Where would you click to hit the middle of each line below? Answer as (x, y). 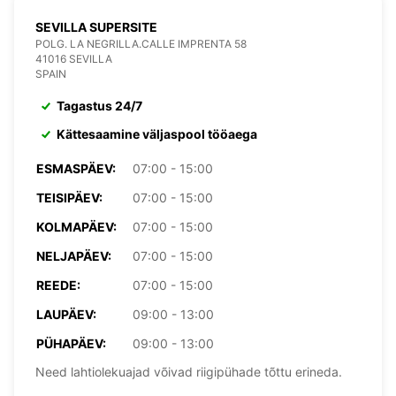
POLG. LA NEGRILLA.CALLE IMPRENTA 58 (141, 43)
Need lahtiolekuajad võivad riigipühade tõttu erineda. (189, 371)
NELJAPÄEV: (74, 255)
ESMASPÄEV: (76, 168)
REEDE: (58, 285)
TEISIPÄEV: (69, 197)
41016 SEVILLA (74, 58)
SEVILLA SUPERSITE (96, 27)
